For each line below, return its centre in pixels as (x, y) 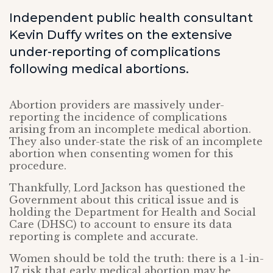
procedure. (38, 166)
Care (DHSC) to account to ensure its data (121, 224)
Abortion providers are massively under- (117, 105)
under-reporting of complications (115, 52)
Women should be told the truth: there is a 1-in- (136, 258)
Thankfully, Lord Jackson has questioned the (127, 188)
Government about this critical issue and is (124, 200)
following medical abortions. (99, 69)
